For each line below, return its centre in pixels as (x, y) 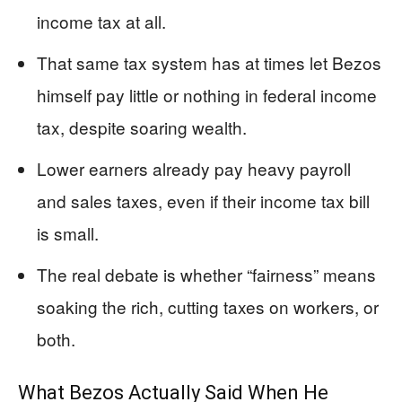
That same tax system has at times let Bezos (209, 62)
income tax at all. (101, 21)
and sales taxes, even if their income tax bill (203, 201)
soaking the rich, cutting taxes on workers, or (208, 306)
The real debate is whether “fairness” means (206, 274)
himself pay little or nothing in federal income (207, 95)
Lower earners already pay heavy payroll (194, 168)
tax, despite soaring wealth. (142, 127)
